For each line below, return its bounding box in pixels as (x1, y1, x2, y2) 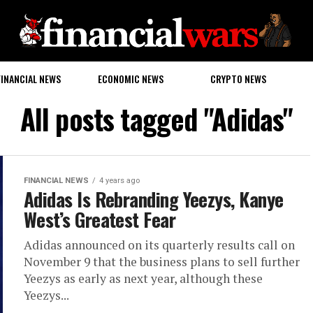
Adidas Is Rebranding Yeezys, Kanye (24, 184, 284, 213)
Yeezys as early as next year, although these (24, 270, 263, 286)
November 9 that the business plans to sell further (24, 253, 300, 270)
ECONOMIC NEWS (97, 71, 163, 86)
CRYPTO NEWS (210, 71, 266, 86)
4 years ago (99, 175, 140, 185)
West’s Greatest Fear (24, 205, 176, 233)
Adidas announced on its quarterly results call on (24, 236, 295, 253)
